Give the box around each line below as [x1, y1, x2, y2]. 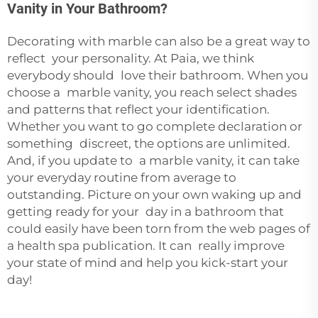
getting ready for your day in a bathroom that [7, 204, 284, 219]
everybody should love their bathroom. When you [7, 67, 308, 82]
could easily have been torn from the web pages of [7, 221, 310, 236]
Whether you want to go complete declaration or [7, 119, 302, 133]
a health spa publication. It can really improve [7, 238, 285, 253]
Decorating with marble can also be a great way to [7, 33, 310, 48]
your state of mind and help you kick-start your [7, 255, 288, 270]
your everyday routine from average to [7, 170, 236, 185]
